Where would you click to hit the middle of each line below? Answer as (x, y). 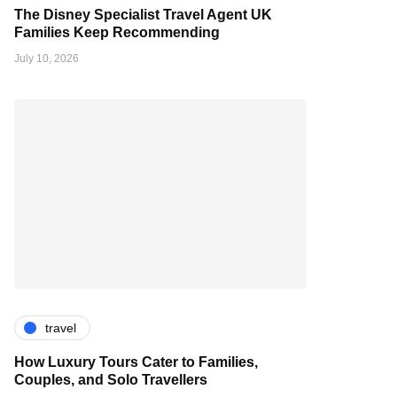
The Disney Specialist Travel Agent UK (143, 15)
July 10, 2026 (47, 59)
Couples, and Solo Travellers (111, 380)
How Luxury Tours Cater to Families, (136, 362)
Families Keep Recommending (117, 33)
